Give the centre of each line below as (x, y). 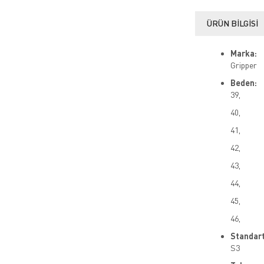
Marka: (243, 54)
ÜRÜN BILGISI (232, 24)
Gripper (243, 65)
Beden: (243, 83)
